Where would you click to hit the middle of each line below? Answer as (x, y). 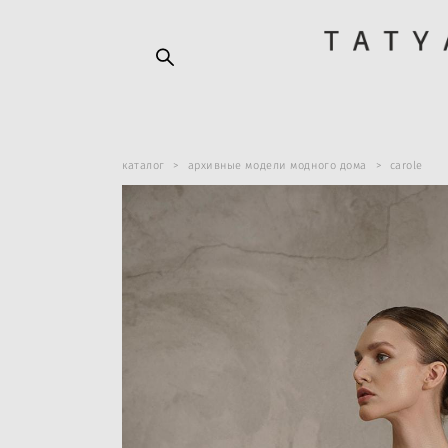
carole (406, 165)
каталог (143, 165)
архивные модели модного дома (277, 165)
